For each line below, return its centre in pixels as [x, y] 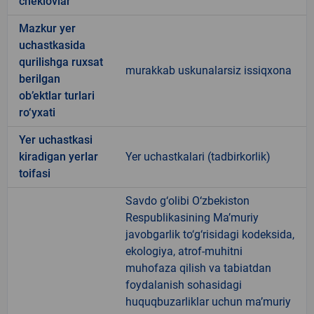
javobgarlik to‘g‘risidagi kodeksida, [210, 234]
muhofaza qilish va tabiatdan [198, 268]
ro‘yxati [37, 112]
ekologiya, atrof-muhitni [184, 251]
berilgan [40, 78]
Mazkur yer [47, 28]
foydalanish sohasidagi [184, 285]
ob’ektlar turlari [57, 95]
